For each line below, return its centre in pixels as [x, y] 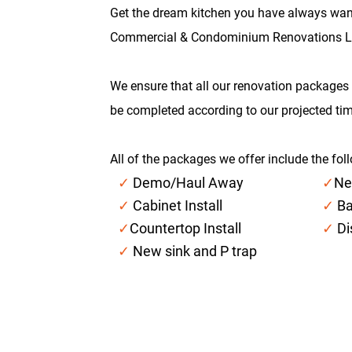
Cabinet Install [176, 205]
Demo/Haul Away [187, 183]
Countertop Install [185, 228]
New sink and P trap [195, 251]
